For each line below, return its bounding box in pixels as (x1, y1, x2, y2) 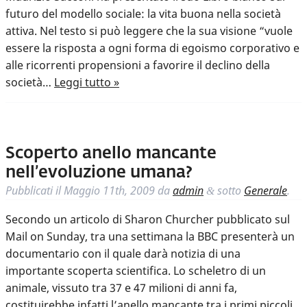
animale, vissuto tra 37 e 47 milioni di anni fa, (5, 280, 237, 296)
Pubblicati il (5, 183, 64, 199)
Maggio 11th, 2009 (64, 183, 155, 199)
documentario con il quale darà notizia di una (5, 246, 241, 262)
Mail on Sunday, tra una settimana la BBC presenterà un (5, 229, 295, 245)
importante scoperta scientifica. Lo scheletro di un (5, 263, 266, 279)
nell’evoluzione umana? (5, 164, 193, 182)
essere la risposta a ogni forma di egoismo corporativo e (5, 40, 299, 56)
